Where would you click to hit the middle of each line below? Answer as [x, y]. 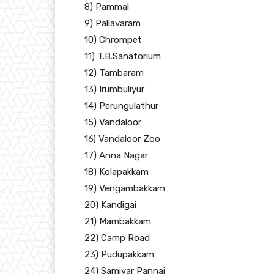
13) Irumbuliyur [114, 89]
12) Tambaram [114, 73]
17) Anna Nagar [116, 155]
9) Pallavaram [113, 23]
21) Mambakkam [118, 221]
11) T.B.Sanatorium [123, 56]
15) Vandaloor [113, 122]
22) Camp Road [117, 238]
